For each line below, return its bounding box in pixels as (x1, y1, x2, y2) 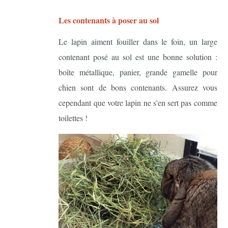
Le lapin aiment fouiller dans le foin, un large (59, 36, 217, 47)
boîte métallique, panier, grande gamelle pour (59, 66, 217, 77)
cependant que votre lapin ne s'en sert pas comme (59, 97, 217, 108)
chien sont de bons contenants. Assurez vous (59, 81, 217, 93)
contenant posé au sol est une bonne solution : (59, 51, 217, 62)
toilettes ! (59, 112, 88, 123)
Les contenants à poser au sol (59, 14, 159, 26)
